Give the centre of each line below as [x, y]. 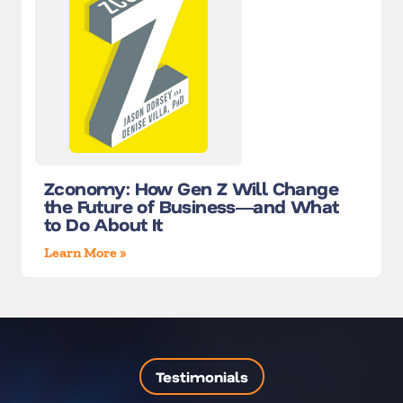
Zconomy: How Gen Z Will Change [191, 188]
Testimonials [201, 377]
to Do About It [103, 224]
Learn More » [85, 253]
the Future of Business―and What [192, 206]
